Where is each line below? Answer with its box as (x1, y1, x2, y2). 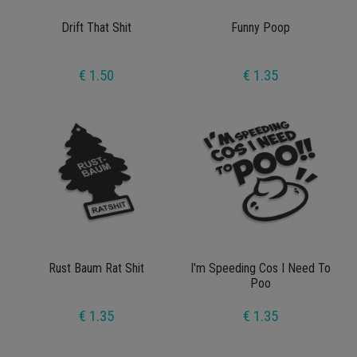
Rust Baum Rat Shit (48, 261, 144, 277)
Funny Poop (231, 20, 291, 35)
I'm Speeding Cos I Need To (190, 261, 331, 277)
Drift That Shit (61, 20, 131, 35)
